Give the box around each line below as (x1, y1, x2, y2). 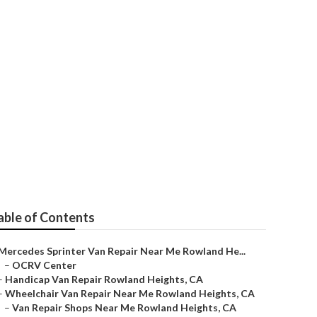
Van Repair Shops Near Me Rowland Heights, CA (12, 301, 236, 313)
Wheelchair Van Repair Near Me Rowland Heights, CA (5, 287, 255, 299)
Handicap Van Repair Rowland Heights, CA (5, 273, 203, 285)
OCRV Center (12, 259, 76, 271)
